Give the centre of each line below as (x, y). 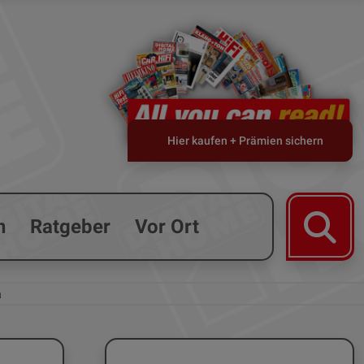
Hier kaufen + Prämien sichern (246, 140)
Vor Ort (167, 226)
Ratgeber (71, 226)
